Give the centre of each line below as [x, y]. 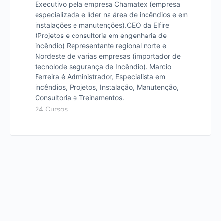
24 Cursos [51, 109]
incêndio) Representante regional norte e [101, 45]
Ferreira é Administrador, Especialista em [100, 76]
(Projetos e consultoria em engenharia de [101, 35]
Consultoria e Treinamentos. [80, 97]
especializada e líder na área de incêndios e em [111, 14]
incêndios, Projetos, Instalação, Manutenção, [107, 87]
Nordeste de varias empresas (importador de [108, 56]
